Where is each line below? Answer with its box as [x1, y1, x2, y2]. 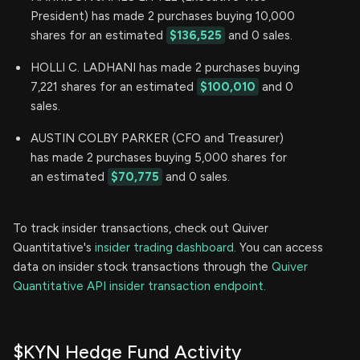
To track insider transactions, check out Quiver [13, 220, 268, 235]
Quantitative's [13, 239, 95, 255]
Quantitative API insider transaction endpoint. [13, 278, 266, 293]
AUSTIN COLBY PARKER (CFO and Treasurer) [31, 130, 284, 145]
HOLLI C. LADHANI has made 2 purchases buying [31, 59, 300, 75]
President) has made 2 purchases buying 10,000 [31, 8, 295, 23]
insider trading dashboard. [95, 239, 236, 255]
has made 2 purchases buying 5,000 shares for [31, 149, 287, 165]
